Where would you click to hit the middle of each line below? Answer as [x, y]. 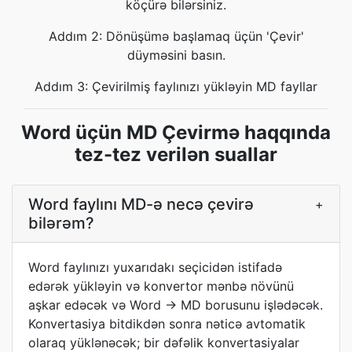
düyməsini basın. [176, 55]
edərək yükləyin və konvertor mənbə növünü [161, 286]
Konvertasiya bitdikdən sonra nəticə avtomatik [167, 324]
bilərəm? [61, 223]
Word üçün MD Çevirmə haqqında [176, 132]
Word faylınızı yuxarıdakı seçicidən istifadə [155, 267]
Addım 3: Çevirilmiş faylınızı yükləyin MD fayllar [176, 86]
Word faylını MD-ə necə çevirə [141, 204]
